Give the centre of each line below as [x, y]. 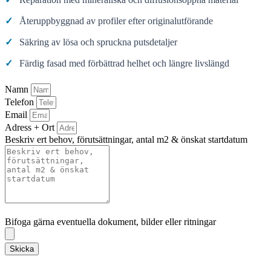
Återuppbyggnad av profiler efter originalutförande [116, 21]
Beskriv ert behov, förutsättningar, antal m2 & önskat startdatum [126, 140]
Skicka [22, 249]
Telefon [21, 102]
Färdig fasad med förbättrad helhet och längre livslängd [124, 64]
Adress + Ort [31, 128]
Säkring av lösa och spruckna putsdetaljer [98, 42]
